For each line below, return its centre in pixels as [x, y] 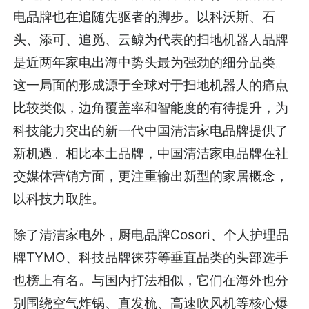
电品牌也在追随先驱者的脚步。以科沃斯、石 [144, 17]
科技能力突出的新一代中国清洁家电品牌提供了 [151, 131]
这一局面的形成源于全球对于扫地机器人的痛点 [151, 85]
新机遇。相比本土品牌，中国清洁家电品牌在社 [151, 153]
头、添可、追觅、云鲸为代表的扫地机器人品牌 [151, 40]
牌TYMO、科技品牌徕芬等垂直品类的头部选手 [151, 258]
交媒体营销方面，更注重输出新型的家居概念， [151, 176]
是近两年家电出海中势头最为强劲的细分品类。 [151, 62]
